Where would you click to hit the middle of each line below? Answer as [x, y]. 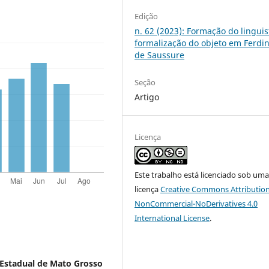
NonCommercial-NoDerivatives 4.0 [196, 203]
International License [172, 218]
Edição [147, 16]
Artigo [147, 97]
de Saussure [160, 55]
